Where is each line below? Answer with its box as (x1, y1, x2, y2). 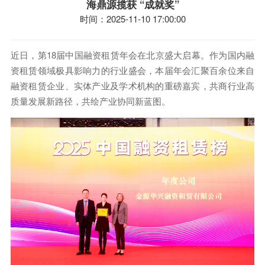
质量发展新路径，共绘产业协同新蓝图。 (10, 94, 170, 107)
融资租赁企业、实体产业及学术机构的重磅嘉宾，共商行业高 (10, 79, 255, 92)
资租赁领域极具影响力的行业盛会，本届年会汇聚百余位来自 (10, 63, 255, 76)
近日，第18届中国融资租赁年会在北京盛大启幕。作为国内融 (10, 48, 255, 61)
